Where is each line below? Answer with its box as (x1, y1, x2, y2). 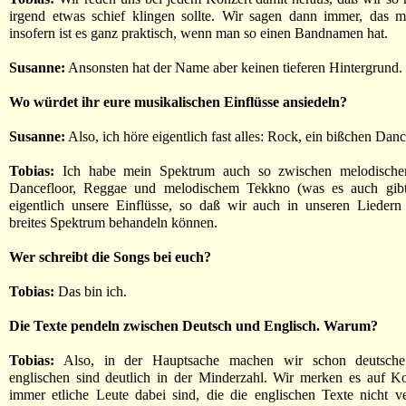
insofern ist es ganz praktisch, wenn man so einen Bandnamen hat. (9, 25, 388, 41)
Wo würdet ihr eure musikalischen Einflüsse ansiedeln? (9, 94, 347, 110)
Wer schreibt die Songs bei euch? (9, 249, 211, 265)
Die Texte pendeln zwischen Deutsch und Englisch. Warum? (9, 318, 378, 333)
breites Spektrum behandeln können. (9, 215, 217, 230)
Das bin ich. (54, 284, 127, 299)
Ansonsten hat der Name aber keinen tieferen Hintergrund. (65, 60, 402, 75)
